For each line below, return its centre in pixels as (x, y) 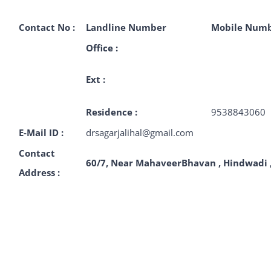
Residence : (112, 112)
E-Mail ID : (41, 132)
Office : (102, 48)
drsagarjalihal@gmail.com (140, 132)
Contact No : (47, 27)
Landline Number (126, 27)
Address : (39, 172)
